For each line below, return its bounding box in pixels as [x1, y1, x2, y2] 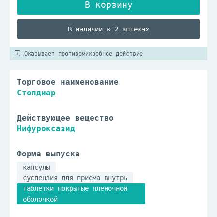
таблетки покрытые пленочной [23, 185, 127, 192]
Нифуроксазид [17, 124, 75, 133]
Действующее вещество [17, 113, 114, 123]
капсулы [23, 163, 50, 171]
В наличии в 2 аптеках [68, 25, 149, 33]
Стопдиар [17, 88, 56, 97]
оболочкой [23, 195, 58, 203]
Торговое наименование [17, 77, 119, 87]
